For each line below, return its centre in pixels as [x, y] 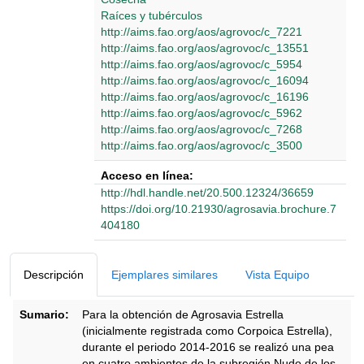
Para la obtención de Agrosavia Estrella [183, 314]
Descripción [54, 275]
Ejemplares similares [165, 275]
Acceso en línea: [147, 175]
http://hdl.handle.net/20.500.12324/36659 [207, 193]
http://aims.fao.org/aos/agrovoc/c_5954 [201, 64]
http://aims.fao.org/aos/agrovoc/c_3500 [201, 145]
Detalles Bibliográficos [150, 248]
